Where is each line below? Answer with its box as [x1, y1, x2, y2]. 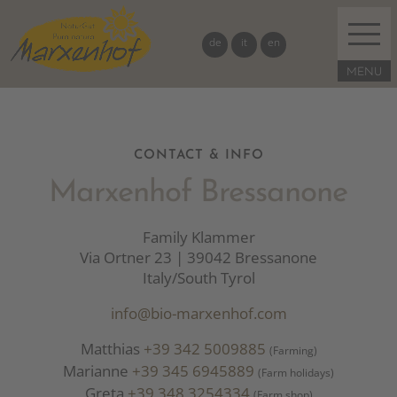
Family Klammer [142, 227, 255, 247]
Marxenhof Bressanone [48, 178, 347, 209]
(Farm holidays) [258, 365, 334, 379]
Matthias [80, 339, 144, 359]
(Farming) [269, 343, 317, 357]
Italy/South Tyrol [142, 268, 255, 288]
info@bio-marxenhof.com [110, 303, 287, 323]
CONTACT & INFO [133, 149, 264, 162]
